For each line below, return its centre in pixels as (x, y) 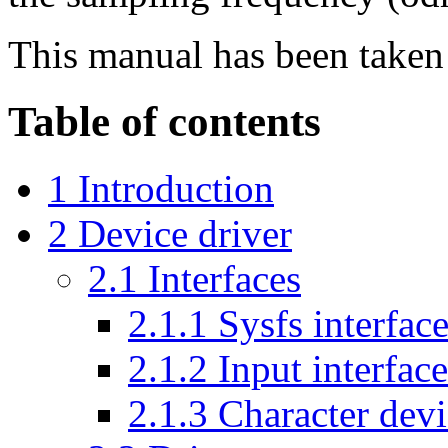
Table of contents (164, 121)
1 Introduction (161, 188)
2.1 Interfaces (194, 278)
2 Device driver (170, 233)
